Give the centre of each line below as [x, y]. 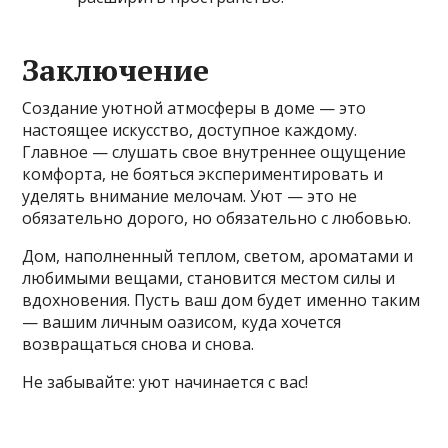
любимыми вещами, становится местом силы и [209, 278]
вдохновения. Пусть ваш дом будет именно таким [221, 300]
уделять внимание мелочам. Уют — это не [190, 196]
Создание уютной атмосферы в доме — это [194, 108]
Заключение [116, 70]
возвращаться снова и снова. [138, 344]
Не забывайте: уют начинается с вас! [165, 382]
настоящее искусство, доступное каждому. [190, 130]
